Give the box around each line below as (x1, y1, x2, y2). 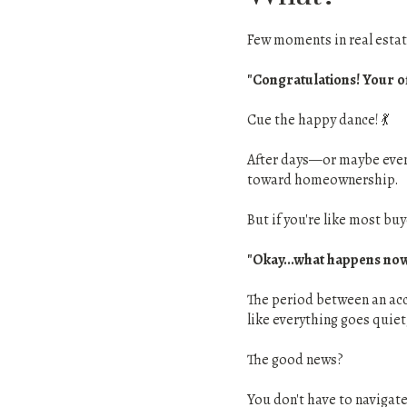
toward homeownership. (247, 170, 399, 190)
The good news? (247, 350, 343, 370)
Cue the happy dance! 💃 (247, 110, 389, 130)
